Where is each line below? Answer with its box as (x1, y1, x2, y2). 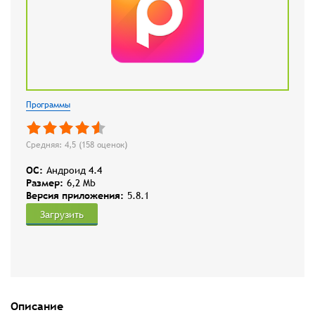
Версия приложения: (26, 189, 124, 202)
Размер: (26, 176, 63, 190)
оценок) (94, 139, 127, 152)
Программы (26, 98, 70, 112)
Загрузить (40, 208, 84, 221)
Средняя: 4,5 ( (26, 139, 82, 152)
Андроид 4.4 (46, 164, 102, 177)
